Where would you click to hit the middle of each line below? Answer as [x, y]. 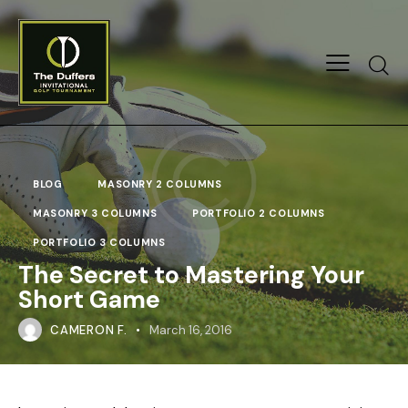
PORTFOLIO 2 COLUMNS [259, 213]
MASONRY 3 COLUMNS [95, 213]
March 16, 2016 [191, 331]
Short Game [89, 299]
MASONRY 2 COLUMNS [160, 184]
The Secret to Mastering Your [191, 275]
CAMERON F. [89, 331]
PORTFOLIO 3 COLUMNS [99, 242]
